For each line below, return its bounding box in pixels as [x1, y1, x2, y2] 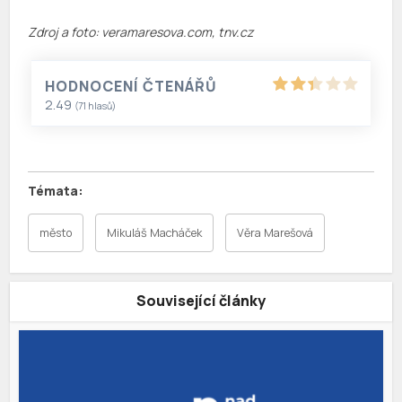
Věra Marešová [237, 225, 314, 241]
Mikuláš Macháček [107, 225, 203, 241]
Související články [136, 291, 266, 311]
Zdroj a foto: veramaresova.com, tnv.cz [28, 23, 254, 41]
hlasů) [86, 100, 117, 113]
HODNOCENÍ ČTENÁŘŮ [45, 76, 218, 97]
